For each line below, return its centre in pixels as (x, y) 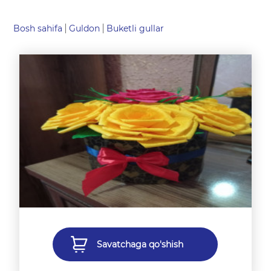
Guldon (85, 28)
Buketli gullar (135, 28)
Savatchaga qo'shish (140, 244)
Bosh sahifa (38, 28)
